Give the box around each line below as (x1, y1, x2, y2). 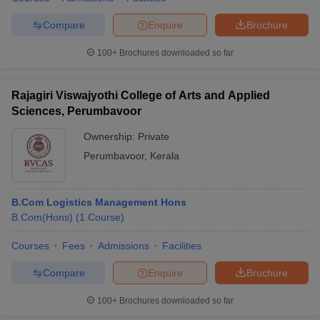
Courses (11, 240, 49, 251)
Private (138, 131, 169, 142)
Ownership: (84, 131, 138, 142)
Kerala (150, 150, 179, 161)
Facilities (162, 240, 201, 251)
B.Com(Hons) (11, 211, 73, 223)
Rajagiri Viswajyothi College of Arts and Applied (11, 89, 270, 101)
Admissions (98, 240, 149, 251)
